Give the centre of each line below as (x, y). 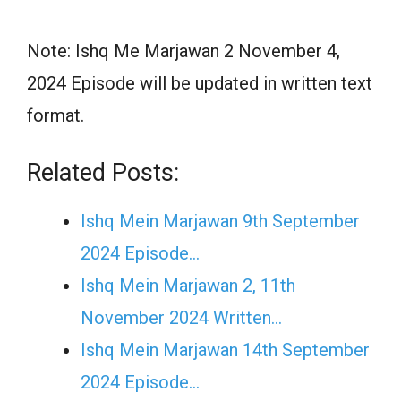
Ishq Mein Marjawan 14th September (225, 350)
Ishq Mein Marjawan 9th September (220, 222)
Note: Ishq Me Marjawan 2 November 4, (183, 51)
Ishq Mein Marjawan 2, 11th (188, 286)
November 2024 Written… (181, 318)
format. (55, 116)
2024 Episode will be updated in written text (200, 84)
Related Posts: (103, 173)
